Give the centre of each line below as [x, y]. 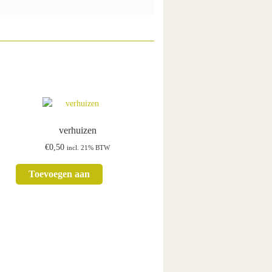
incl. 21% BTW [88, 148]
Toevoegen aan [59, 174]
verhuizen [77, 130]
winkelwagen [59, 189]
